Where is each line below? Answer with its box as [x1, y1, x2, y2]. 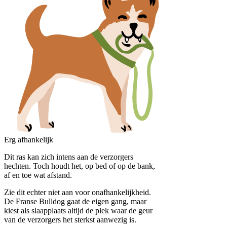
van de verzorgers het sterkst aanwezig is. [4, 215, 138, 224]
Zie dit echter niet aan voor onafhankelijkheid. [4, 188, 151, 197]
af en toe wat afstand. [4, 171, 72, 180]
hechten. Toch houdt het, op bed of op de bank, [4, 162, 155, 171]
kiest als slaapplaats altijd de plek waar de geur [4, 206, 153, 215]
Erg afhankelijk [4, 135, 53, 144]
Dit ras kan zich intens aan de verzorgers [4, 153, 133, 162]
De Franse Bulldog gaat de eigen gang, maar [4, 197, 146, 206]
